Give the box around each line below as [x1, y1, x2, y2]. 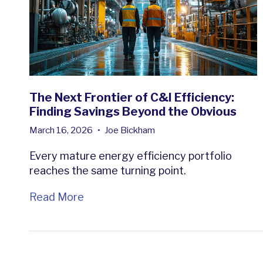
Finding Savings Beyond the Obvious [29, 104, 237, 119]
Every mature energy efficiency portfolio [29, 150, 232, 163]
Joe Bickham [104, 125, 155, 136]
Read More [29, 191, 84, 204]
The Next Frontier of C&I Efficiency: [29, 90, 234, 105]
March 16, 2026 [29, 125, 95, 136]
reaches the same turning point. [29, 164, 186, 177]
